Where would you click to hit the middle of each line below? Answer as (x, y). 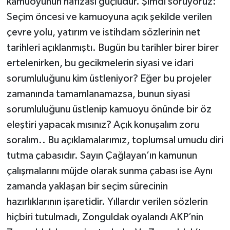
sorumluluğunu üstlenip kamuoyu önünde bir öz (109, 109)
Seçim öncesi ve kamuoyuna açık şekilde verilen (109, 17)
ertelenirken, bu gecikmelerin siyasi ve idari (100, 63)
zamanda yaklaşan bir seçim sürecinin (87, 186)
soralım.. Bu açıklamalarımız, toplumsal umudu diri (115, 140)
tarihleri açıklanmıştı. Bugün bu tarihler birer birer (112, 47)
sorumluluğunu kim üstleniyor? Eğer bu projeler (109, 78)
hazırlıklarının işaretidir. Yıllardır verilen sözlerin (107, 202)
